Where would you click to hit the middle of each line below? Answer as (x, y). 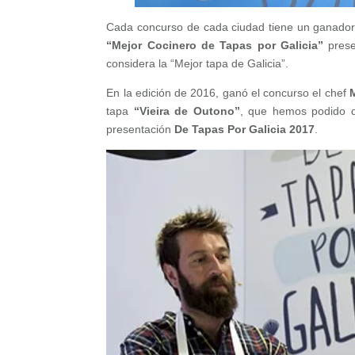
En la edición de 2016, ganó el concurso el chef (228, 93)
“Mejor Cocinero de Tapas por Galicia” (215, 46)
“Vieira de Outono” (187, 111)
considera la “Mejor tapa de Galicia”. (198, 64)
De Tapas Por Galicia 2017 (245, 130)
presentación (141, 130)
